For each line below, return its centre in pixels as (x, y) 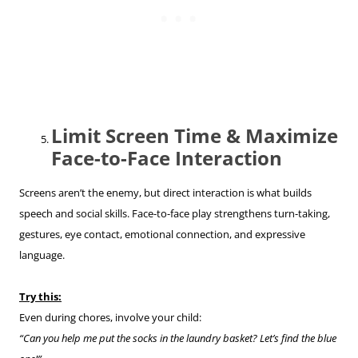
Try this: (40, 297)
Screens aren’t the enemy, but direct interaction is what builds (165, 193)
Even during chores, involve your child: (110, 318)
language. (42, 255)
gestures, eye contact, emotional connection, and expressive (162, 235)
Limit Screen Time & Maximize (195, 136)
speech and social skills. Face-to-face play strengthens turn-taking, (175, 214)
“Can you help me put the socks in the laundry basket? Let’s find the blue (178, 338)
